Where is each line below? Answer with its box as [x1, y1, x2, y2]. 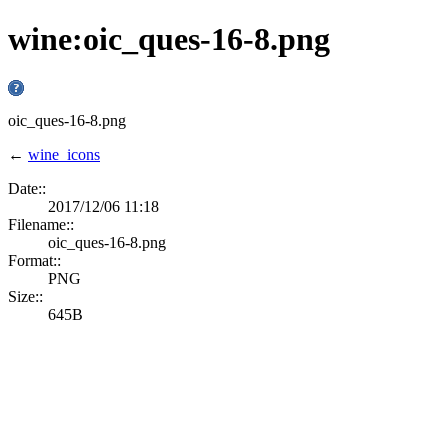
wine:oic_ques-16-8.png [8, 21, 330, 58]
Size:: [8, 287, 43, 305]
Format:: [8, 251, 61, 269]
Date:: [8, 179, 46, 197]
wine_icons [28, 145, 100, 163]
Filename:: [8, 215, 74, 233]
